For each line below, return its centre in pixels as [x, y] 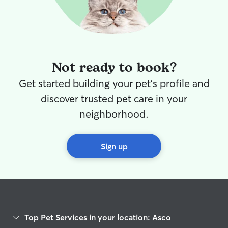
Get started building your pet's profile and [114, 83]
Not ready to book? [114, 68]
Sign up [114, 146]
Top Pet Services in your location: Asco [98, 217]
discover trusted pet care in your [114, 98]
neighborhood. [114, 114]
